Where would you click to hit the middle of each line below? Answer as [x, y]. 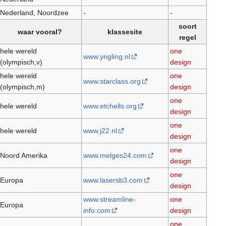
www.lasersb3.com [113, 180]
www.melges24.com [115, 156]
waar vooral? [40, 32]
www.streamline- [109, 200]
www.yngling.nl [106, 57]
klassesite [125, 32]
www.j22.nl [100, 131]
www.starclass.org [112, 81]
